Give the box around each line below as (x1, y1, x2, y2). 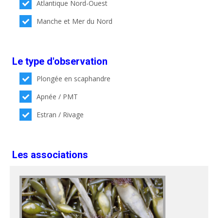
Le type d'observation (12, 55, 108, 67)
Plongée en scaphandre (36, 74, 111, 83)
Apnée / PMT (36, 92, 78, 101)
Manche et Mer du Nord (36, 17, 113, 26)
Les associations (12, 149, 88, 161)
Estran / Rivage (36, 110, 84, 119)
